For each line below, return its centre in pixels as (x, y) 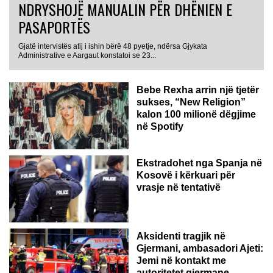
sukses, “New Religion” (191, 102)
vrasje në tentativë (179, 187)
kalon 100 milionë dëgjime (196, 114)
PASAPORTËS (54, 27)
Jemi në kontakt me (181, 260)
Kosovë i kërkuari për (186, 175)
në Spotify (160, 126)
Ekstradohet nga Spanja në (199, 163)
